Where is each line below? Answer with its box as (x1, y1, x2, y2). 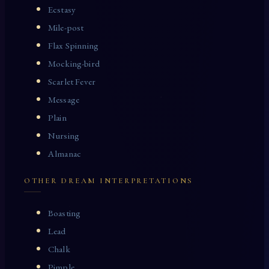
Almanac (48, 148, 82, 160)
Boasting (48, 207, 81, 220)
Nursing (48, 130, 80, 142)
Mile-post (48, 22, 84, 34)
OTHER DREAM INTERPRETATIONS (24, 176, 194, 186)
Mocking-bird (48, 58, 100, 70)
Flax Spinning (48, 40, 98, 52)
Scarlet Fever (48, 76, 95, 88)
